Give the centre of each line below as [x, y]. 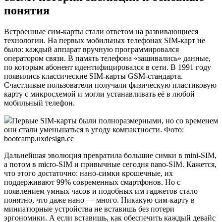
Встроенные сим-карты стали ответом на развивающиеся [101, 31]
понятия [27, 10]
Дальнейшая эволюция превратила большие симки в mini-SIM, [110, 155]
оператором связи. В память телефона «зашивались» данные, [107, 58]
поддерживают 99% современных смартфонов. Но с [92, 182]
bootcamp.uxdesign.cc [39, 138]
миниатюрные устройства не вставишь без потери [89, 209]
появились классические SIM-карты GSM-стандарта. [93, 76]
